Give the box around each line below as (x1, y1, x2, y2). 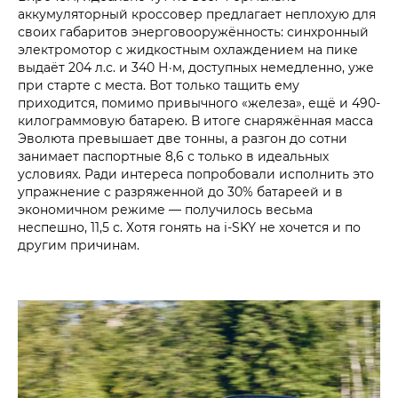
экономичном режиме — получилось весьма (18, 201, 313, 219)
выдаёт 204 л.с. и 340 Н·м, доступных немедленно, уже (18, 59, 374, 76)
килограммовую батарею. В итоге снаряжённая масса (18, 112, 373, 130)
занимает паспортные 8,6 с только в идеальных (18, 147, 329, 165)
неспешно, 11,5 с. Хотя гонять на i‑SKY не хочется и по (18, 219, 361, 236)
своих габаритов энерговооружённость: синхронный (18, 23, 369, 41)
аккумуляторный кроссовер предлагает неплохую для (18, 5, 376, 23)
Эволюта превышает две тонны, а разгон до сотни (18, 130, 347, 147)
